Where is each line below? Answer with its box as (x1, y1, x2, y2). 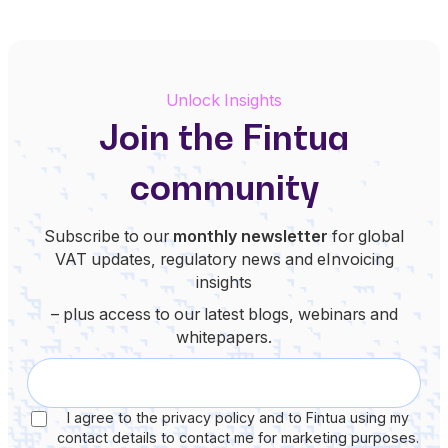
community (129, 166, 319, 209)
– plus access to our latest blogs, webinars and (50, 303, 398, 324)
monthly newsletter (173, 225, 328, 246)
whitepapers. (176, 326, 272, 347)
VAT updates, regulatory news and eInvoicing (54, 248, 394, 269)
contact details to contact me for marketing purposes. (57, 428, 419, 446)
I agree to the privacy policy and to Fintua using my (67, 408, 409, 426)
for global (328, 225, 404, 246)
